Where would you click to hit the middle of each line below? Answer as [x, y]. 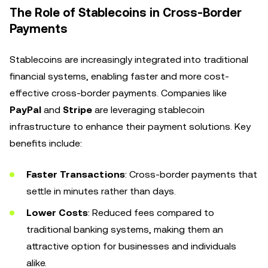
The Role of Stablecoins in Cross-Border [126, 13]
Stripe [77, 110]
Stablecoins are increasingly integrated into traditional [129, 60]
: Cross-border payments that [191, 174]
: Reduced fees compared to [151, 213]
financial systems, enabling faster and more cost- [119, 76]
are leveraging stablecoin [148, 110]
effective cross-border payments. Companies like [118, 93]
